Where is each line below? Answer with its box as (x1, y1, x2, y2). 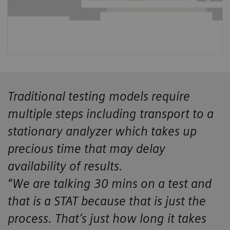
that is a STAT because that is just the (8, 194, 206, 209)
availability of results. (8, 159, 123, 174)
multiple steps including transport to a (8, 106, 214, 122)
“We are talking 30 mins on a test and (8, 176, 212, 191)
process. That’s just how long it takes (8, 211, 206, 226)
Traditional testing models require (8, 89, 190, 104)
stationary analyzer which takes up (8, 124, 197, 139)
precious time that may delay (8, 141, 165, 157)
